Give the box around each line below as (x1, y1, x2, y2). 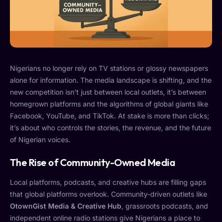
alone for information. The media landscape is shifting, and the (10, 76, 212, 85)
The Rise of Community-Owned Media (10, 156, 175, 169)
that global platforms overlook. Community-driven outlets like (10, 190, 207, 199)
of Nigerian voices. (10, 135, 70, 144)
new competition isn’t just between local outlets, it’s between (10, 88, 206, 97)
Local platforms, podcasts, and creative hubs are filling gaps (10, 178, 206, 187)
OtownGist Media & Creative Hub (10, 202, 121, 211)
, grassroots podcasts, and (121, 202, 208, 211)
